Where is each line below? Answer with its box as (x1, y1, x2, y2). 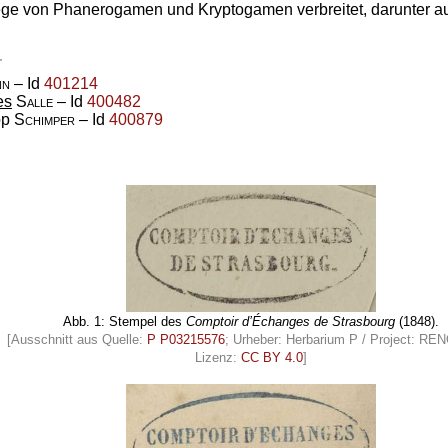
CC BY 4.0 (241, 349, 303, 365)
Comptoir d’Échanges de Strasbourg (186, 313, 395, 329)
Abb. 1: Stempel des (63, 313, 186, 329)
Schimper (14, 111, 75, 129)
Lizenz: (195, 349, 241, 365)
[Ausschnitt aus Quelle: (7, 331, 147, 347)
